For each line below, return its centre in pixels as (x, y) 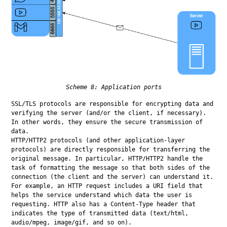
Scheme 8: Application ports (113, 87)
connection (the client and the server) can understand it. (112, 177)
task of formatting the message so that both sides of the (111, 167)
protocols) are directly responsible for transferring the (111, 149)
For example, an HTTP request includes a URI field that (107, 186)
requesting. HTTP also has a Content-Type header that (104, 204)
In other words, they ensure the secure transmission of (107, 122)
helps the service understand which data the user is (102, 195)
